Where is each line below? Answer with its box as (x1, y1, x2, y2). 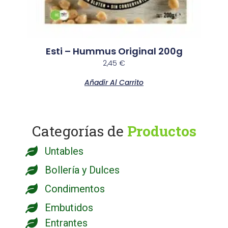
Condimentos (45, 182, 105, 195)
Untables (45, 145, 83, 157)
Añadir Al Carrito (84, 77, 144, 88)
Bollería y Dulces (45, 163, 120, 176)
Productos (127, 121, 196, 140)
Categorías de (32, 121, 127, 140)
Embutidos (45, 201, 93, 214)
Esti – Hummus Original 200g (45, 44, 183, 58)
